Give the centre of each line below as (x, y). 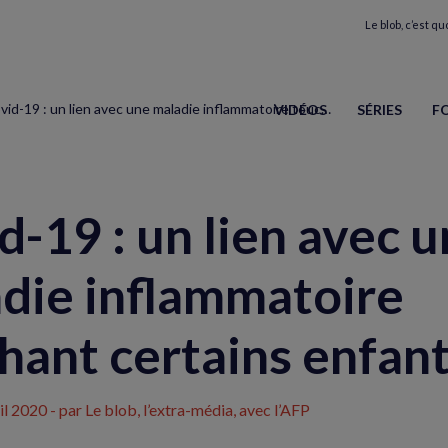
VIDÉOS (300, 109)
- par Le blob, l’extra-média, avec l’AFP (178, 409)
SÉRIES (379, 109)
